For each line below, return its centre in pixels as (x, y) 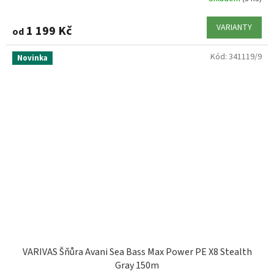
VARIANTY (234, 28)
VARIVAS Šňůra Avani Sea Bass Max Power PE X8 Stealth (137, 252)
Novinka (32, 58)
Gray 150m (137, 265)
